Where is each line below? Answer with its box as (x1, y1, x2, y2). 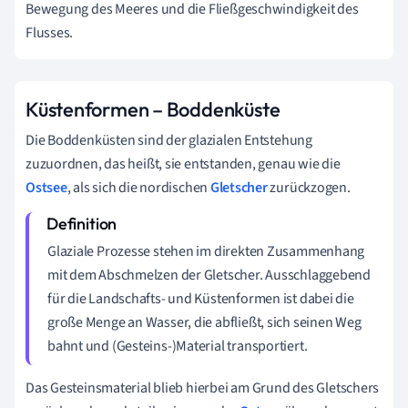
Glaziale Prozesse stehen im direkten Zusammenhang (47, 240, 365, 261)
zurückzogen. (267, 177, 351, 198)
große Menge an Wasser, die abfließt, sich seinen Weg (47, 311, 362, 332)
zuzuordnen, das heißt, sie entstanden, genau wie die (25, 153, 343, 174)
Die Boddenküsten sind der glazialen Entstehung (25, 129, 312, 150)
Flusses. (25, 22, 74, 43)
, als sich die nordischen (66, 177, 210, 198)
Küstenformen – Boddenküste (25, 96, 280, 122)
